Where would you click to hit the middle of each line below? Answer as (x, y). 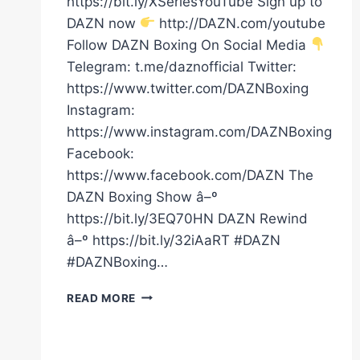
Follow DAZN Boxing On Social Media (188, 45)
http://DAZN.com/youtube (241, 23)
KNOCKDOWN (176, 311)
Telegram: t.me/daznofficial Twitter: (182, 66)
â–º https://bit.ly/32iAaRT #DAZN (174, 240)
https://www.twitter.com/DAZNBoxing (188, 88)
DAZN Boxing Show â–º (142, 196)
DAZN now (103, 23)
